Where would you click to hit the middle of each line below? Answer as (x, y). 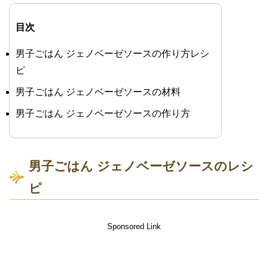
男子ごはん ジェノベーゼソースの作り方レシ (112, 54)
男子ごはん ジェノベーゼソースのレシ (141, 166)
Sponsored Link (134, 227)
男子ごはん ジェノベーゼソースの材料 (98, 92)
